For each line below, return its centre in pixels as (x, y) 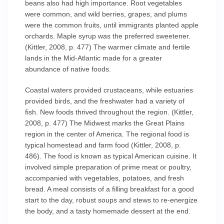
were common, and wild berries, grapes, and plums (106, 14)
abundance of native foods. (68, 69)
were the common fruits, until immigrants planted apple (112, 25)
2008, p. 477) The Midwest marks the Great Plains (105, 123)
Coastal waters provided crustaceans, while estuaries (109, 90)
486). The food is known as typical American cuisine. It (111, 156)
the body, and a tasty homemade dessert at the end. (108, 211)
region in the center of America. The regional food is (107, 134)
